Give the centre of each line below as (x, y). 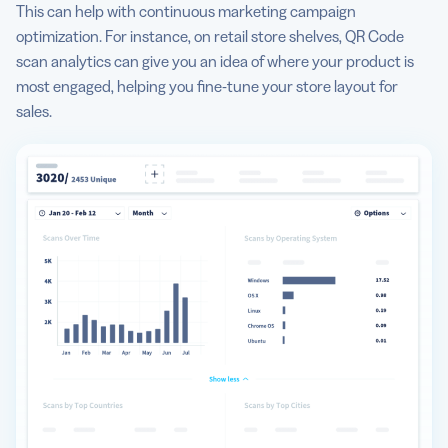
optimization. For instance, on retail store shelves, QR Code (210, 35)
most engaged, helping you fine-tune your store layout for (207, 85)
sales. (35, 110)
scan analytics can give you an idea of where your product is (215, 60)
